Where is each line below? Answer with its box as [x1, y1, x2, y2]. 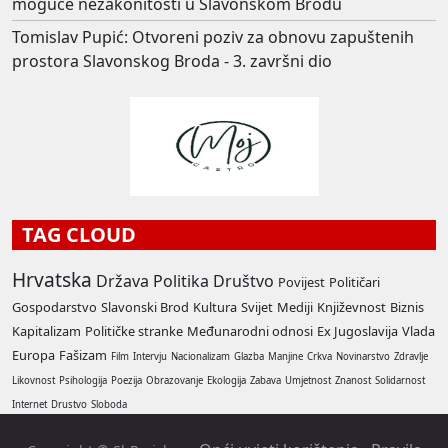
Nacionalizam [171, 350, 230, 364]
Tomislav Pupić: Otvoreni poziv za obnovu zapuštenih [12, 26, 414, 49]
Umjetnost [285, 374, 331, 388]
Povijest [278, 273, 325, 292]
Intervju [133, 350, 167, 364]
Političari [329, 273, 380, 292]
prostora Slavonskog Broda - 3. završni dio [12, 50, 332, 73]
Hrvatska [12, 266, 92, 294]
